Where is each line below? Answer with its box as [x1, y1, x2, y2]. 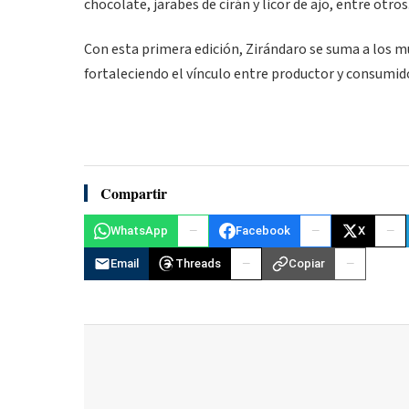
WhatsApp [110, 224, 168, 238]
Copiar [288, 257, 325, 271]
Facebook [236, 224, 290, 238]
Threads [175, 257, 221, 271]
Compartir [100, 182, 167, 204]
